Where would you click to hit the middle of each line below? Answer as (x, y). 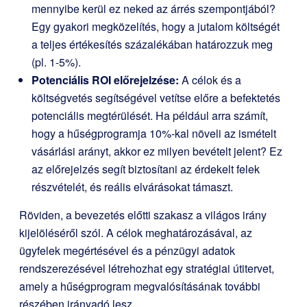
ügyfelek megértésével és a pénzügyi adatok (127, 250)
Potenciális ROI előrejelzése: (105, 80)
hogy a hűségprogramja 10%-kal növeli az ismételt (154, 133)
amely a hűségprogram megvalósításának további (140, 286)
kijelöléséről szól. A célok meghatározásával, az (136, 233)
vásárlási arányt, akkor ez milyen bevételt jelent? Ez (157, 151)
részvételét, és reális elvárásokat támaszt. (132, 187)
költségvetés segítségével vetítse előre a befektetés (156, 98)
